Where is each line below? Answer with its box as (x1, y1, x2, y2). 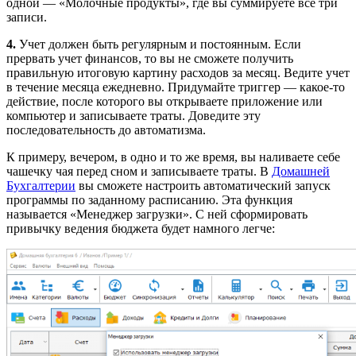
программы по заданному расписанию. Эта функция (6, 193, 292, 207)
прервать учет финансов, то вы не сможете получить (6, 52, 293, 66)
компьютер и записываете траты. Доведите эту (6, 109, 261, 123)
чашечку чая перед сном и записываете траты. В (6, 164, 272, 179)
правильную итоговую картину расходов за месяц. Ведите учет (6, 66, 350, 80)
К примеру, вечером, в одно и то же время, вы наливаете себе (6, 150, 340, 164)
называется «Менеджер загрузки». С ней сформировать (6, 207, 308, 222)
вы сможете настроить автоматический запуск (75, 179, 331, 193)
